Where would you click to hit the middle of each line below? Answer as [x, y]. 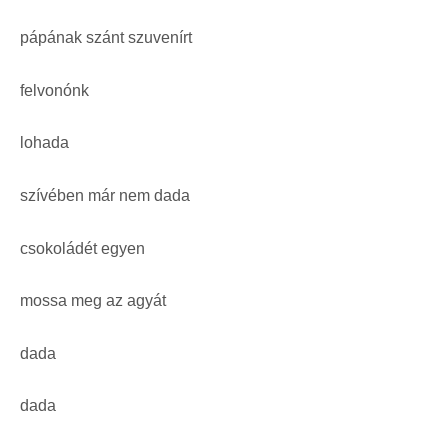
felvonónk [54, 90]
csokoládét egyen [82, 248]
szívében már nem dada [105, 195]
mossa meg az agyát [93, 301]
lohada [44, 143]
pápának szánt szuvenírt [106, 38]
